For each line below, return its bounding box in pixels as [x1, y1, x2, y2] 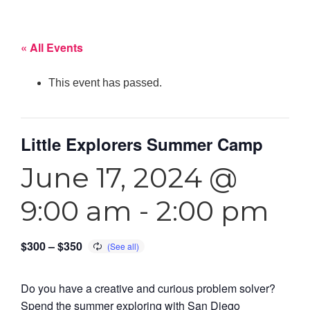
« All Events [21, 39, 83, 55]
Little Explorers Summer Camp [21, 131, 263, 156]
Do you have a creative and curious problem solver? [21, 280, 275, 296]
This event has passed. [48, 76, 162, 89]
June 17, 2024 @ [21, 160, 237, 194]
